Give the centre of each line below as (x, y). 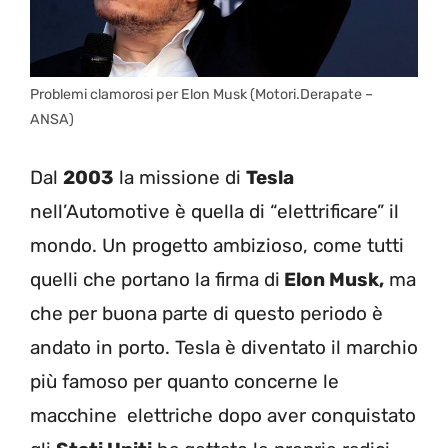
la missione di (180, 177)
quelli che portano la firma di (155, 279)
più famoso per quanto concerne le (184, 381)
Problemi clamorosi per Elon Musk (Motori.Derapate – (201, 95)
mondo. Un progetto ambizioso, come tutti (217, 245)
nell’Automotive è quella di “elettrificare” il (214, 211)
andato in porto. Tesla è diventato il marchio (224, 347)
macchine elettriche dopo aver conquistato (223, 415)
